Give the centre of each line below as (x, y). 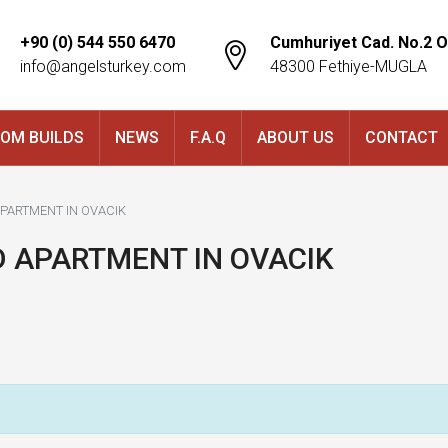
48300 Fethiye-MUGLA (348, 66)
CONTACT (401, 137)
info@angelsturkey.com (103, 66)
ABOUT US (295, 137)
